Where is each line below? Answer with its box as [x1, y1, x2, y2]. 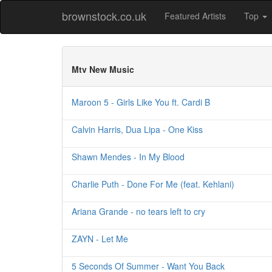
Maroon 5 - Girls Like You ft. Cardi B [72, 96, 210, 108]
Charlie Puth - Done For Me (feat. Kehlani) [72, 178, 234, 190]
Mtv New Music [72, 63, 134, 75]
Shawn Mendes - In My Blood [72, 151, 185, 163]
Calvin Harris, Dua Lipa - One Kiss [72, 123, 203, 135]
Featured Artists [165, 10, 226, 22]
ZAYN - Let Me [72, 233, 128, 245]
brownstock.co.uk [62, 8, 146, 24]
